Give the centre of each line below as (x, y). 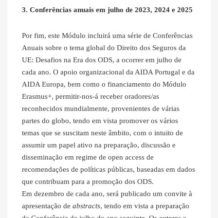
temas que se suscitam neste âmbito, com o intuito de (102, 133)
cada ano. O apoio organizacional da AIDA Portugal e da (108, 72)
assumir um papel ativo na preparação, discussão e (99, 145)
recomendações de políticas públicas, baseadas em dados (109, 170)
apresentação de (47, 206)
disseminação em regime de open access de (88, 157)
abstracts (86, 206)
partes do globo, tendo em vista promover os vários (100, 121)
